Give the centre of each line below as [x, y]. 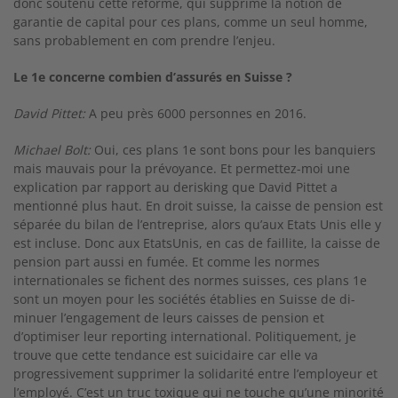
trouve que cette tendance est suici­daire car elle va [166, 355]
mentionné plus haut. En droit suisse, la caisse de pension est [198, 206]
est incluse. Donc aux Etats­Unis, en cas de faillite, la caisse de [197, 243]
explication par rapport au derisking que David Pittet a [175, 187]
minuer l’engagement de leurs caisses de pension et [169, 318]
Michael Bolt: [52, 150]
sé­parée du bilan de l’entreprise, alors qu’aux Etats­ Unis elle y [197, 224]
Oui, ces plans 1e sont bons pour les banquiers [233, 150]
